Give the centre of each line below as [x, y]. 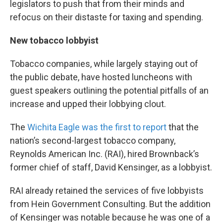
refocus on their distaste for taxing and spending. [107, 17]
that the [183, 127]
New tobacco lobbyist [54, 40]
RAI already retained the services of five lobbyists [107, 191]
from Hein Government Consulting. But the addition [110, 204]
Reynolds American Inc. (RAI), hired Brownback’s [105, 154]
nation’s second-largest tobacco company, [93, 140]
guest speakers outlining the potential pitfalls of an [109, 90]
